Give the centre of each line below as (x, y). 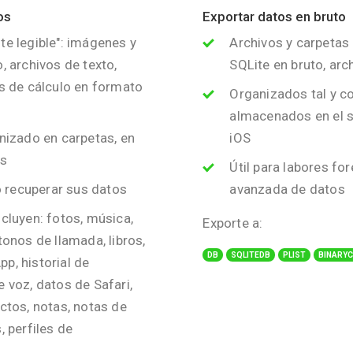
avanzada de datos (287, 189)
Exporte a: (233, 223)
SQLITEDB (251, 255)
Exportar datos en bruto (275, 17)
